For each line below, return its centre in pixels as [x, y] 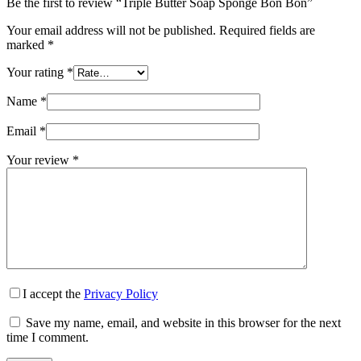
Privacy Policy [121, 293]
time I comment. [48, 337]
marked [27, 44]
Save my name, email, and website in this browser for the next [183, 322]
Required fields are [267, 30]
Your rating [37, 72]
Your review [39, 160]
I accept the [53, 293]
